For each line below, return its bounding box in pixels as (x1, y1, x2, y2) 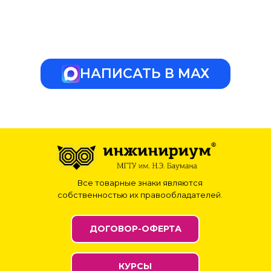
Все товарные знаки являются (77, 177, 203, 188)
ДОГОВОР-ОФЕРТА (89, 223, 181, 234)
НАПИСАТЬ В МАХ (80, 65, 210, 82)
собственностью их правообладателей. (57, 189, 223, 200)
